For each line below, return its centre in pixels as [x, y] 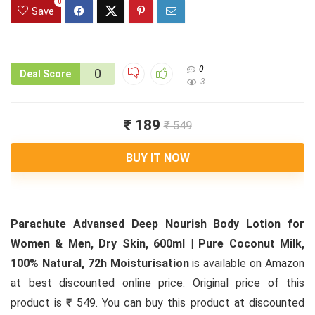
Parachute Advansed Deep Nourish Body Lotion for [157, 224]
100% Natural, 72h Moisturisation [100, 264]
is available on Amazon [247, 264]
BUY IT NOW [157, 158]
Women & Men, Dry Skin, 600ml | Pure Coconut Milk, [157, 244]
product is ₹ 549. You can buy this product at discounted [157, 303]
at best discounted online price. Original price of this [157, 283]
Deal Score [45, 74]
